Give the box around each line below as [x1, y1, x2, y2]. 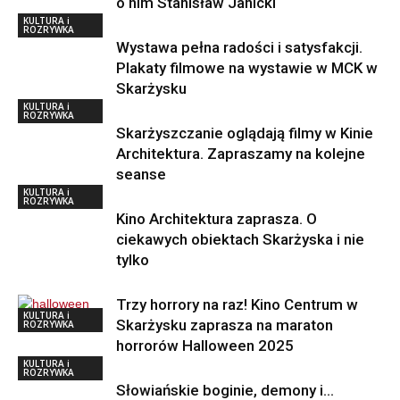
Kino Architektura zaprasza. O [116, 209, 317, 228]
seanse [116, 164, 166, 183]
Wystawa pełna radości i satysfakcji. [116, 37, 362, 56]
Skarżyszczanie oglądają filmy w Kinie [116, 123, 373, 142]
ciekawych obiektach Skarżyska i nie [116, 229, 364, 248]
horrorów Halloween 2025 [116, 336, 294, 354]
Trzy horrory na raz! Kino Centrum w [116, 295, 358, 313]
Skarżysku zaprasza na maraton [116, 315, 333, 334]
